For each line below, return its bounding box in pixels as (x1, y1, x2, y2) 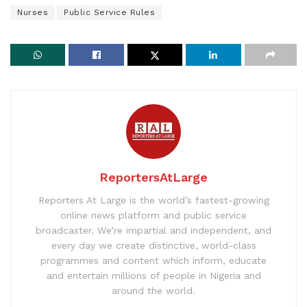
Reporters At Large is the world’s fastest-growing (38, 194, 269, 206)
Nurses (17, 7, 48, 17)
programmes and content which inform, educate (40, 254, 267, 266)
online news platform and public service (60, 209, 247, 221)
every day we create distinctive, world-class (51, 239, 256, 251)
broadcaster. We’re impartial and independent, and (36, 224, 271, 236)
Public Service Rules (64, 7, 155, 17)
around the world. (112, 284, 195, 296)
